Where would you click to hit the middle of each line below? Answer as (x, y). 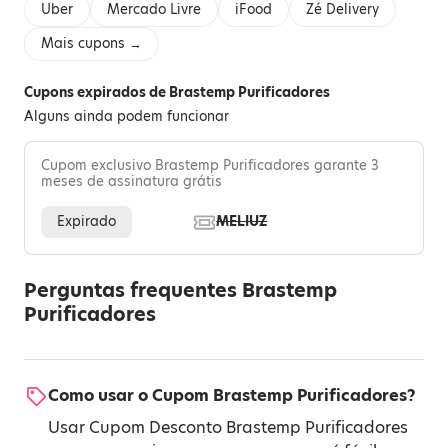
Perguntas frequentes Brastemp (180, 290)
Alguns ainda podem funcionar (126, 116)
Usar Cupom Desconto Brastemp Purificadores (228, 427)
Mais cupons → (91, 43)
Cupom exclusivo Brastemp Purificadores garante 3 (210, 165)
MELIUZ (242, 221)
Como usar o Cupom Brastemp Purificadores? (232, 395)
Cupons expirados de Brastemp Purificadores (177, 92)
